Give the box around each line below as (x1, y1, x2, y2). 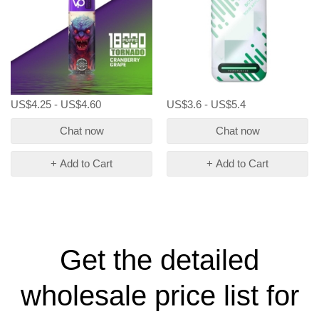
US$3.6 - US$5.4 (167, 98, 246, 110)
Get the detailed (60, 244, 259, 276)
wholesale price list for (20, 280, 299, 312)
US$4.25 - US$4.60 (11, 98, 101, 110)
